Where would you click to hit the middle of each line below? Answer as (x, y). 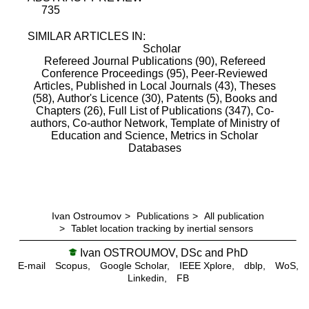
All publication (234, 216)
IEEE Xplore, (207, 265)
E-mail (31, 265)
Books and (251, 98)
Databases (154, 148)
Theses (257, 86)
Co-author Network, (121, 123)
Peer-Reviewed (229, 73)
